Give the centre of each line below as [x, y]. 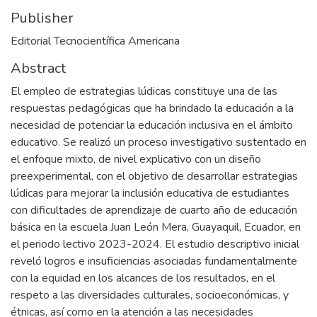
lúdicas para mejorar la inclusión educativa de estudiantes [150, 193]
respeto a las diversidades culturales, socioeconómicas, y [150, 295]
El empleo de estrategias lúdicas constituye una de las [144, 91]
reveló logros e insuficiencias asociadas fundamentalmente [154, 261]
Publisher [42, 18]
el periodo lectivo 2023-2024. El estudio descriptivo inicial [155, 244]
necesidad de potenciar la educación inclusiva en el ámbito [152, 125]
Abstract [38, 68]
